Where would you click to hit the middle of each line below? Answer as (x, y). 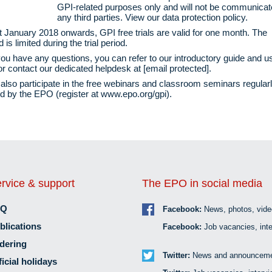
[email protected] (176, 68)
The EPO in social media (202, 183)
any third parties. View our (110, 17)
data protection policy (204, 17)
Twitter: (178, 255)
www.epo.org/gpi (134, 93)
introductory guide (210, 58)
